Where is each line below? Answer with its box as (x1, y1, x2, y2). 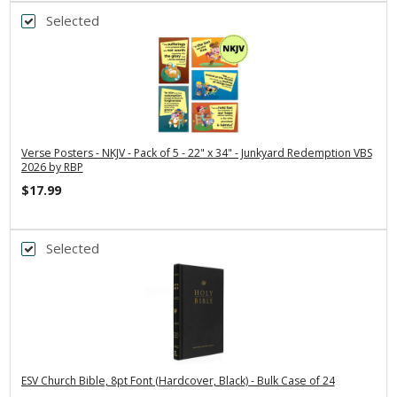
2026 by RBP (20, 159, 83, 175)
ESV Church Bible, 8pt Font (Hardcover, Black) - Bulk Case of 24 (20, 372, 335, 388)
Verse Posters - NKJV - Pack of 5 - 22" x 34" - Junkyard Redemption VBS (20, 144, 372, 160)
